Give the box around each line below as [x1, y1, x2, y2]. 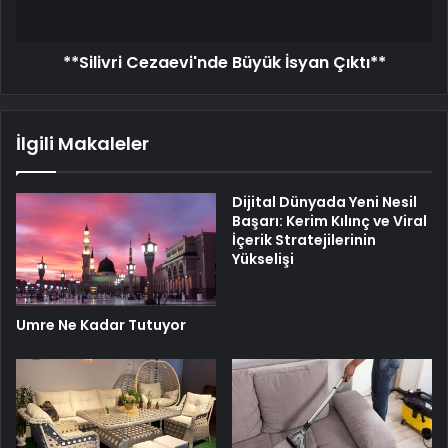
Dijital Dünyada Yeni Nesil [232, 191, 417, 212]
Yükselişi [232, 248, 294, 269]
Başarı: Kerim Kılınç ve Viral [232, 210, 427, 231]
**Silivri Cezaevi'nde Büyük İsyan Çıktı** [62, 50, 386, 74]
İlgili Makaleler [16, 130, 149, 156]
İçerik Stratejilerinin [232, 229, 376, 250]
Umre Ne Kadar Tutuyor [16, 314, 186, 335]
